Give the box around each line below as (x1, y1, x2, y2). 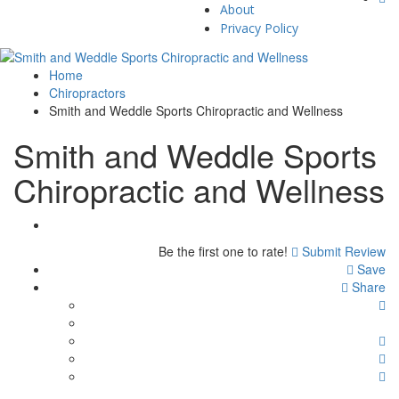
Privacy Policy (220, 19, 298, 37)
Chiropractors (49, 83, 126, 102)
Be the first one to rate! (159, 241, 288, 260)
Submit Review (298, 241, 386, 260)
